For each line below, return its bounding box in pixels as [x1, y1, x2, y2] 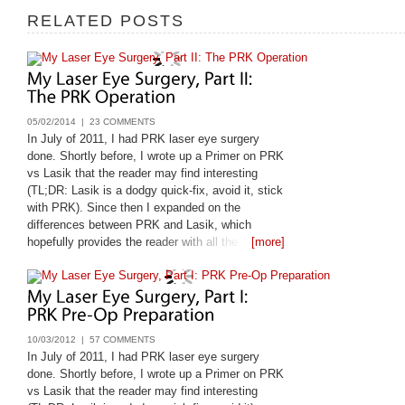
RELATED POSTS [27, 10, 184, 30]
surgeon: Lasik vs [27, 268, 120, 283]
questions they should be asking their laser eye [27, 251, 274, 266]
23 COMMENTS [89, 116, 155, 127]
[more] [251, 234, 285, 249]
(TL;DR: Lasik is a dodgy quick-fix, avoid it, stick [27, 183, 283, 197]
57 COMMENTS [89, 334, 155, 344]
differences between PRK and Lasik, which [27, 217, 251, 231]
